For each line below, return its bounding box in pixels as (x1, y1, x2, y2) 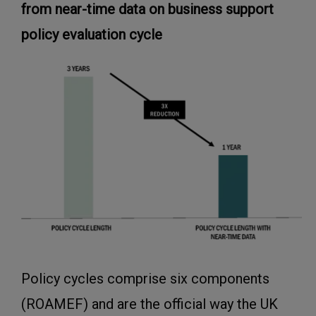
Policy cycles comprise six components (21, 270, 269, 288)
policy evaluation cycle (21, 25, 162, 43)
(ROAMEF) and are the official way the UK (21, 296, 278, 313)
